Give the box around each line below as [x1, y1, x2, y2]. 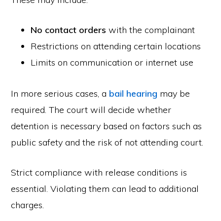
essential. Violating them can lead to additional [11, 183, 199, 194]
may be [157, 88, 190, 99]
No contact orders [31, 24, 107, 36]
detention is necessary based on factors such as [11, 120, 202, 132]
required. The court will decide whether [11, 104, 172, 115]
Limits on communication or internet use [31, 57, 194, 68]
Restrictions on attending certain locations [31, 40, 201, 52]
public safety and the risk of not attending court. [11, 137, 204, 148]
